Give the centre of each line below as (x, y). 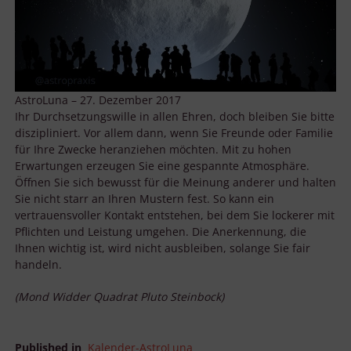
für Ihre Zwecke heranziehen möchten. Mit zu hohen (153, 149)
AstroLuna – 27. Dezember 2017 (98, 100)
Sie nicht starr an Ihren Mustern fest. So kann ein (145, 198)
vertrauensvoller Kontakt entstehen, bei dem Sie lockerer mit (175, 215)
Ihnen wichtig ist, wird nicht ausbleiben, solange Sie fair (163, 248)
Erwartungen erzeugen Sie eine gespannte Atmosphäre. (162, 165)
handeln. (38, 264)
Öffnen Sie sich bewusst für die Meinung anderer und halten (175, 182)
